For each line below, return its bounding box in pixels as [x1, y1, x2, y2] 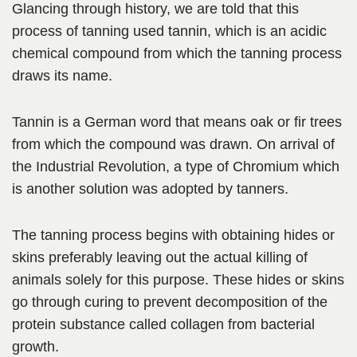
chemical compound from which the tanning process [12, 45, 342, 62]
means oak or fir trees [199, 114, 342, 131]
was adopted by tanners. [128, 181, 288, 198]
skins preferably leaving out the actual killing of [12, 249, 308, 266]
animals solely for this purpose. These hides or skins [12, 272, 344, 288]
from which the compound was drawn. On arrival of [12, 136, 335, 153]
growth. [12, 339, 59, 355]
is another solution [12, 181, 128, 198]
